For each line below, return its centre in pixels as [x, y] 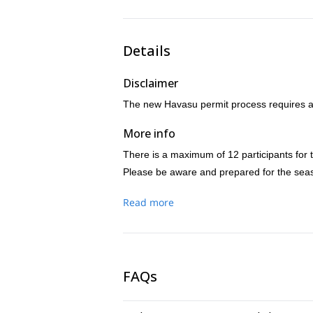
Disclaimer [151, 83]
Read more [148, 202]
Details [147, 51]
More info [149, 133]
